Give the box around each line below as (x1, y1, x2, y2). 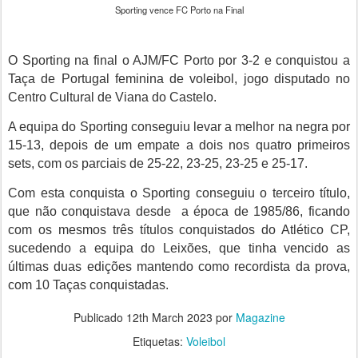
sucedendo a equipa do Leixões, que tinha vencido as (8, 241, 350, 255)
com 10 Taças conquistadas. (8, 278, 169, 292)
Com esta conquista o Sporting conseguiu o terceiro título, (8, 186, 350, 200)
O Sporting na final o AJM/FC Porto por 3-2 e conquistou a (8, 54, 350, 67)
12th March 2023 (125, 309, 213, 325)
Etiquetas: (133, 333, 186, 349)
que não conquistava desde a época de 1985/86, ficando (8, 205, 350, 218)
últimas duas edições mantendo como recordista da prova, (8, 260, 350, 273)
